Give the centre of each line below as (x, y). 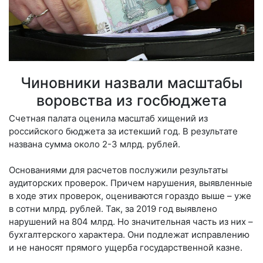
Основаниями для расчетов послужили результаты (118, 170)
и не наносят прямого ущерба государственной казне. (126, 247)
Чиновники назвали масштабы (131, 82)
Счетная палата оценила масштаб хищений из (108, 118)
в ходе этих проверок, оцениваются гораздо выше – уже (130, 195)
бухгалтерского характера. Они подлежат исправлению (129, 234)
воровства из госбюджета (131, 100)
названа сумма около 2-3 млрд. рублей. (95, 144)
